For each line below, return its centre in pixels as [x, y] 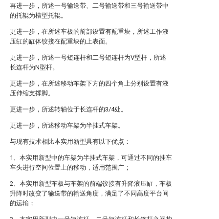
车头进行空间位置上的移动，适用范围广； [70, 167]
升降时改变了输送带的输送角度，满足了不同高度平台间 [89, 193]
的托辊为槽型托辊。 [38, 15]
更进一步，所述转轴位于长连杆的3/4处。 [68, 109]
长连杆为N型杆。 [34, 67]
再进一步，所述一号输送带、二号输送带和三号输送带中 [89, 6]
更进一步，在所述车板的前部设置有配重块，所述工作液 [89, 32]
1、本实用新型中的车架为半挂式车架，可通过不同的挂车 [91, 158]
